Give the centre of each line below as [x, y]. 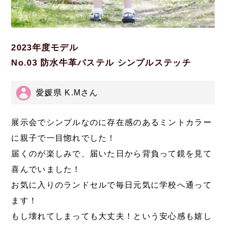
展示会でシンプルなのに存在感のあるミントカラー [111, 123]
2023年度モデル [45, 47]
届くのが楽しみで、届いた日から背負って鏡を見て [111, 154]
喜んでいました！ [46, 169]
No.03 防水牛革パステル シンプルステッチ [101, 63]
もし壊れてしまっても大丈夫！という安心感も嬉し [111, 216]
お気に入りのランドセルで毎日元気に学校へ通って [111, 185]
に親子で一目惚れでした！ [64, 138]
